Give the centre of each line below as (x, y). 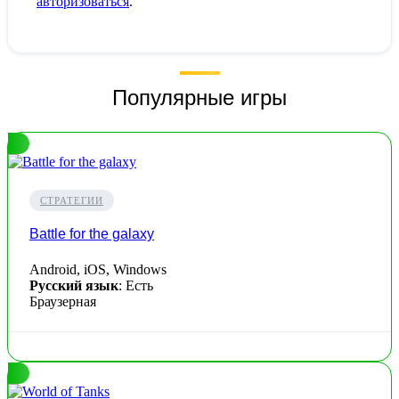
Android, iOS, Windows (98, 269)
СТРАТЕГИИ (72, 201)
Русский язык (74, 285)
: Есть (136, 285)
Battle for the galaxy (92, 234)
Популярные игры (199, 98)
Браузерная (63, 301)
